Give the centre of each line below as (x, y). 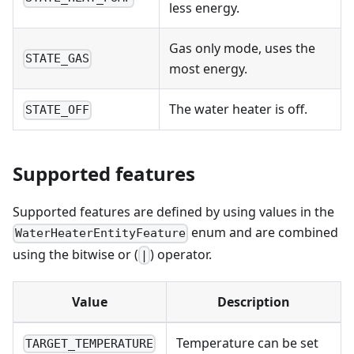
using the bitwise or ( (75, 254)
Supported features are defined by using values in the (173, 212)
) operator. (181, 254)
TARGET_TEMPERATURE (90, 343)
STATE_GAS (58, 59)
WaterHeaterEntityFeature (101, 233)
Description (254, 301)
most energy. (208, 69)
